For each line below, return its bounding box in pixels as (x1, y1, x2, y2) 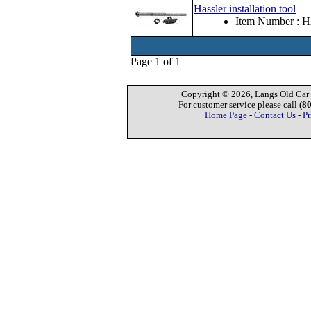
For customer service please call (178, 100, 299, 110)
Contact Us (254, 110, 296, 120)
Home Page (205, 110, 247, 120)
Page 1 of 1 (131, 56, 180, 67)
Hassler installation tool (194, 3, 296, 15)
